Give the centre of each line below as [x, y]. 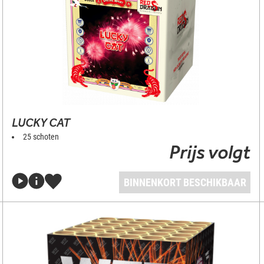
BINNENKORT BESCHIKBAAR [185, 182]
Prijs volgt [210, 152]
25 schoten [41, 137]
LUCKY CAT [41, 123]
